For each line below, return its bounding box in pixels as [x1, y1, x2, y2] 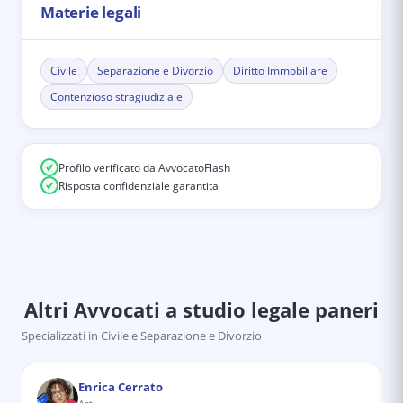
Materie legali [40, 2, 142, 22]
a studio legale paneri [160, 296, 379, 323]
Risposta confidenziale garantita [58, 177, 219, 193]
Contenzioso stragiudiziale [50, 89, 183, 104]
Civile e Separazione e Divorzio [101, 327, 262, 344]
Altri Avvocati [24, 296, 160, 323]
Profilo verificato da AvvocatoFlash [58, 159, 230, 175]
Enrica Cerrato [78, 379, 163, 395]
